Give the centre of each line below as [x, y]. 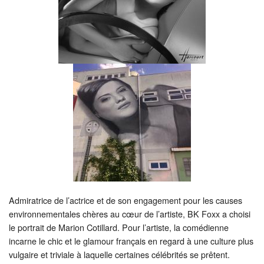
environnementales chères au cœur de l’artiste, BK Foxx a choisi [130, 214]
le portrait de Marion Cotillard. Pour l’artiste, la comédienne [119, 227]
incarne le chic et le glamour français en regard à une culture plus [131, 241]
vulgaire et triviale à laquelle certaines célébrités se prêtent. [119, 254]
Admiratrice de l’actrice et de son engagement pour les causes [126, 200]
